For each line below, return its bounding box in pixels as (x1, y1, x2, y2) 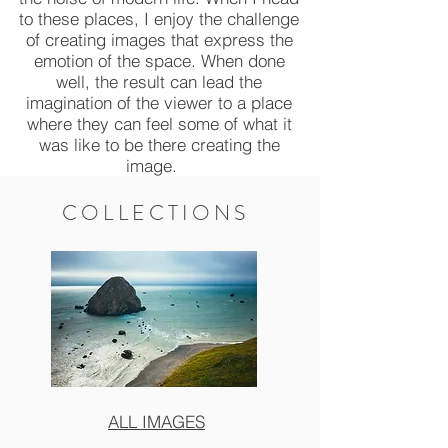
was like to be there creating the (38, 134, 280, 155)
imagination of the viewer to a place (26, 92, 292, 113)
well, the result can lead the (56, 71, 262, 92)
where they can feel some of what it (26, 113, 292, 134)
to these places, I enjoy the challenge (19, 8, 299, 29)
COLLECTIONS (62, 198, 250, 228)
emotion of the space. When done (33, 50, 285, 71)
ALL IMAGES (108, 411, 205, 432)
